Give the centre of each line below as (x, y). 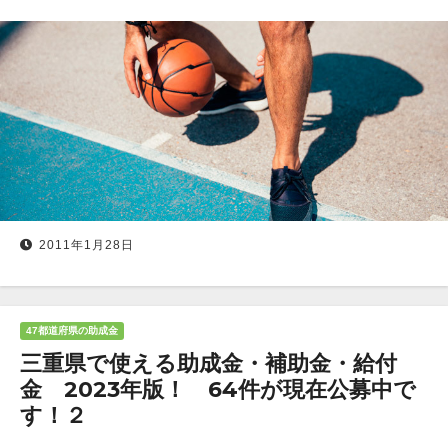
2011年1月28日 (86, 245)
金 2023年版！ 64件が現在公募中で (218, 389)
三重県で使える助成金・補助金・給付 (208, 363)
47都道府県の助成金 (72, 330)
